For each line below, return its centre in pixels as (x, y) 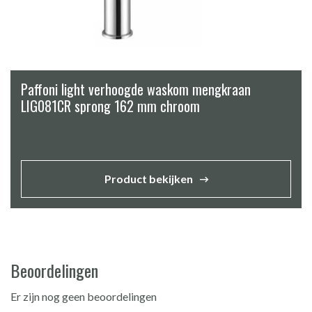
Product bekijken (148, 178)
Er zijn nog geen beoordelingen (84, 296)
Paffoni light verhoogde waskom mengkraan (136, 89)
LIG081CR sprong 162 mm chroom (110, 106)
